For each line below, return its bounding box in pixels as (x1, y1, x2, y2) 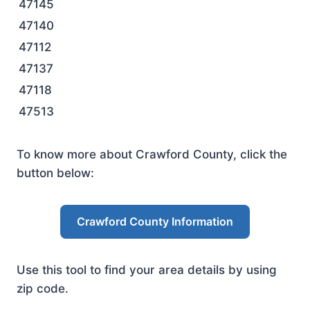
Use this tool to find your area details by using (17, 263, 277, 277)
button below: (17, 166, 94, 180)
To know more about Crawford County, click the (17, 147, 287, 161)
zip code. (17, 282, 69, 295)
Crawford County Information (77, 215, 233, 228)
